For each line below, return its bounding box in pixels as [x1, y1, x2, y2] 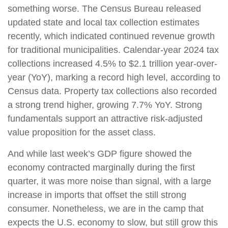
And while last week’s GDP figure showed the [8, 148, 192, 159]
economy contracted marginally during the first [8, 162, 195, 173]
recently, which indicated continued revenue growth [8, 31, 215, 41]
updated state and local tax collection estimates [8, 17, 199, 27]
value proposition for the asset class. [8, 127, 156, 137]
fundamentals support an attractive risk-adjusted [8, 113, 203, 124]
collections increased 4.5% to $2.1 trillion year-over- [8, 58, 217, 69]
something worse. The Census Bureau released [8, 3, 201, 14]
